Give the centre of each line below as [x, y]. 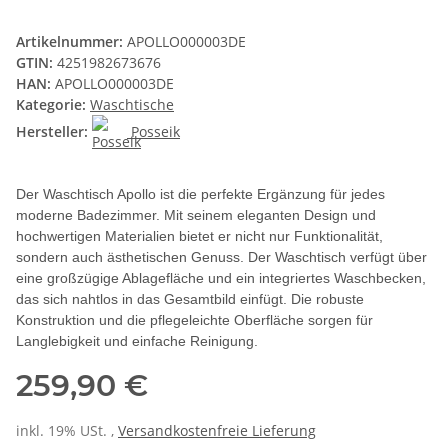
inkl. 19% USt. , [67, 431]
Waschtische [132, 105]
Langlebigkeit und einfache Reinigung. [137, 341]
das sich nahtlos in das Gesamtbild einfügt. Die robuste [190, 299]
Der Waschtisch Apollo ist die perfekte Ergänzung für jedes [200, 194]
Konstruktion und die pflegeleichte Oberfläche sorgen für [194, 320]
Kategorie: [53, 105]
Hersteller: [52, 132]
